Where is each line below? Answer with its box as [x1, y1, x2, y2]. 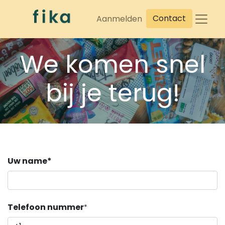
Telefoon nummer [8, 201, 84, 213]
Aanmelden [96, 13, 143, 25]
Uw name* [8, 155, 52, 167]
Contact [153, 13, 186, 24]
